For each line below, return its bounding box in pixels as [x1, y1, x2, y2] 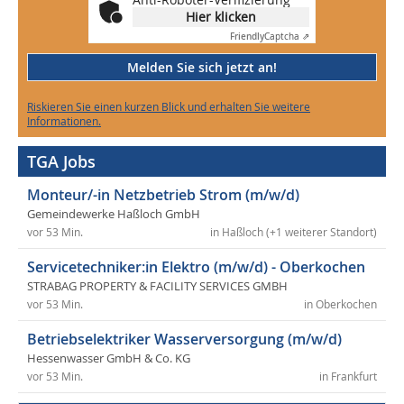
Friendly [230, 31, 264, 43]
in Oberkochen [304, 298, 377, 312]
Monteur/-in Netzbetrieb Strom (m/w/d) [27, 185, 299, 206]
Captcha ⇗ [264, 31, 309, 43]
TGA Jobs [27, 151, 96, 173]
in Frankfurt [319, 370, 377, 384]
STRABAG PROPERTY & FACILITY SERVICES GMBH [27, 279, 288, 295]
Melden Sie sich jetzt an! [127, 59, 277, 77]
